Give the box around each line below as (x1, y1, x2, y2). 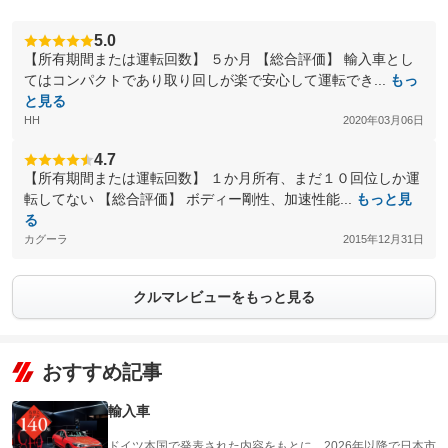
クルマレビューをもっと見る (133, 289, 315, 305)
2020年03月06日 (343, 114, 424, 126)
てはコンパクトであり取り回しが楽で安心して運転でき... (24, 72, 390, 88)
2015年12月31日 (343, 233, 424, 245)
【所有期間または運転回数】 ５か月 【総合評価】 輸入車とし (24, 51, 414, 67)
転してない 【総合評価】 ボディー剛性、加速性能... (24, 191, 356, 207)
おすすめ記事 (42, 361, 162, 383)
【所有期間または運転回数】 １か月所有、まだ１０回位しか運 (24, 170, 420, 186)
